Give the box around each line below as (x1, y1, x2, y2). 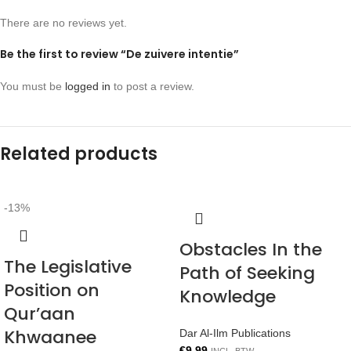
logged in (65, 80, 110, 93)
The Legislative (4, 255, 132, 280)
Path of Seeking (179, 261, 315, 286)
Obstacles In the (179, 237, 322, 262)
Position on (4, 278, 100, 303)
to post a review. (110, 80, 194, 93)
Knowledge (179, 284, 276, 309)
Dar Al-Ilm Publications (179, 327, 291, 340)
